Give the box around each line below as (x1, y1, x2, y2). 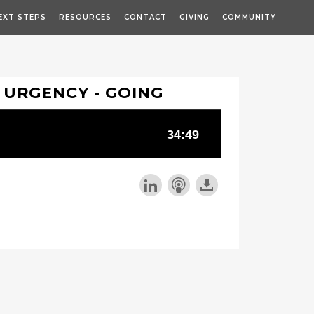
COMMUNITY (222, 13, 276, 22)
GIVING (179, 13, 210, 22)
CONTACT (124, 13, 167, 22)
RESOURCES (59, 13, 111, 22)
